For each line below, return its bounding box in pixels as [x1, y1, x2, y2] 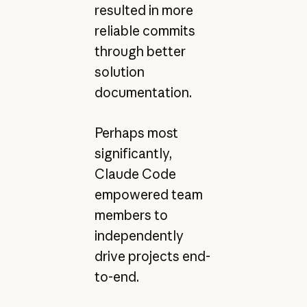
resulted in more [94, 2, 193, 19]
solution [94, 64, 145, 81]
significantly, [94, 145, 172, 162]
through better [94, 43, 186, 60]
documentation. [94, 84, 192, 101]
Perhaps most [94, 124, 178, 141]
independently [94, 227, 184, 244]
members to [94, 206, 168, 223]
